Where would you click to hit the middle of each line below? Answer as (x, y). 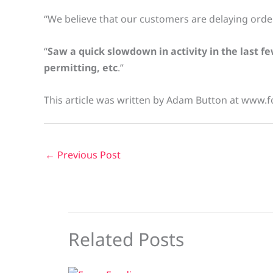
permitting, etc (81, 67)
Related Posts (126, 239)
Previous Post (88, 154)
